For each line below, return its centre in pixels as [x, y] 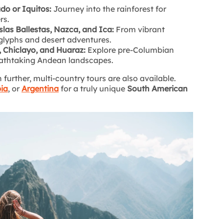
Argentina [40, 89]
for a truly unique [93, 89]
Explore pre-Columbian [130, 50]
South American [157, 89]
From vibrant [139, 30]
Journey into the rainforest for [109, 9]
